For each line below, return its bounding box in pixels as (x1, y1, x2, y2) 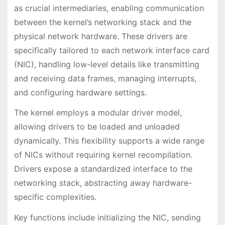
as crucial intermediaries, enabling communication (14, 3, 204, 13)
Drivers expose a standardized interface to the (14, 164, 192, 174)
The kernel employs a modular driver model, (14, 107, 182, 118)
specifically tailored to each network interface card (14, 45, 209, 55)
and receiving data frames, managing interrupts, (14, 73, 196, 83)
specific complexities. (14, 192, 96, 202)
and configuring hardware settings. (14, 87, 147, 97)
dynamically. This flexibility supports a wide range (14, 136, 204, 146)
